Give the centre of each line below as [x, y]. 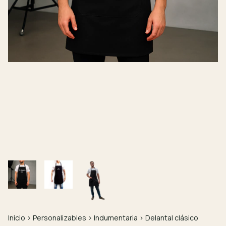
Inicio [17, 217]
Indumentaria [116, 217]
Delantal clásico [172, 217]
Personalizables [60, 217]
